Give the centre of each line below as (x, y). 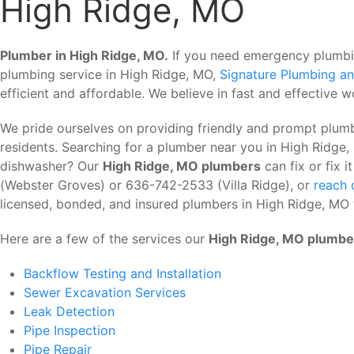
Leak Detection (69, 311)
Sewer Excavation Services (105, 292)
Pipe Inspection (70, 330)
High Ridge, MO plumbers (182, 166)
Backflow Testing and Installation (122, 273)
